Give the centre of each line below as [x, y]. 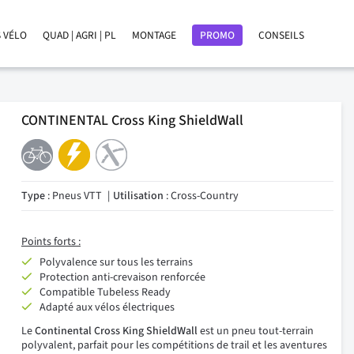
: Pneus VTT [73, 196]
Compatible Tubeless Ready [105, 292]
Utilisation [138, 196]
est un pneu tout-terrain [255, 331]
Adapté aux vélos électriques [107, 307]
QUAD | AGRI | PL [79, 35]
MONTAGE [154, 35]
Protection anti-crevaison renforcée [122, 277]
